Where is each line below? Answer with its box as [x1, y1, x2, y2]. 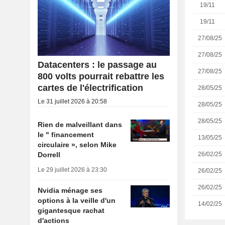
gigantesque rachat [37, 206, 104, 215]
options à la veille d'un [37, 196, 116, 205]
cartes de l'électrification [37, 83, 143, 93]
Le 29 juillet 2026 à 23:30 [37, 166, 107, 174]
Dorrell [37, 151, 60, 159]
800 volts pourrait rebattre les [37, 71, 164, 82]
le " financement [37, 131, 94, 139]
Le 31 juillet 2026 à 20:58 [37, 98, 107, 105]
